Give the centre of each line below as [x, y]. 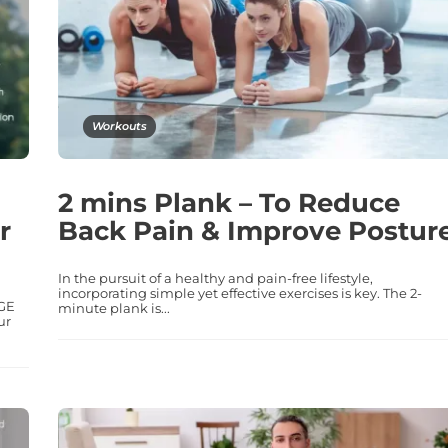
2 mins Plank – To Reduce [228, 202]
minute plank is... [113, 307]
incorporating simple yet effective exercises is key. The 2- [239, 292]
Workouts [119, 125]
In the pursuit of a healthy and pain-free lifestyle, [215, 277]
